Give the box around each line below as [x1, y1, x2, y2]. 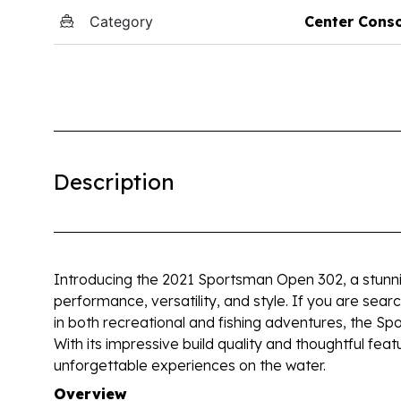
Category [90, 12, 153, 30]
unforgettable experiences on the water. [54, 355, 326, 374]
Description [54, 167, 175, 195]
